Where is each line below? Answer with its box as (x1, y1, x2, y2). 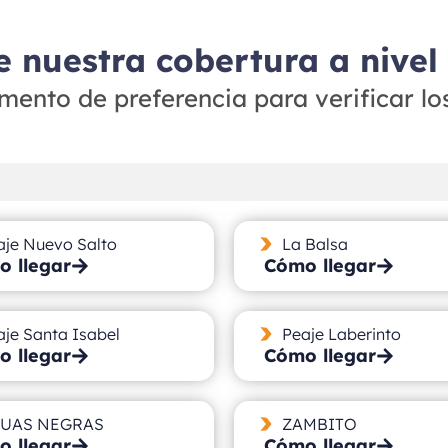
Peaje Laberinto (281, 323, 401, 344)
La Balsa (281, 233, 348, 254)
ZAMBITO (281, 413, 357, 434)
